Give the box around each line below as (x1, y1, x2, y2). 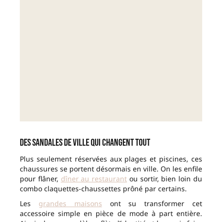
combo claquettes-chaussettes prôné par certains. (20, 184, 187, 194)
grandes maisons (38, 199, 102, 209)
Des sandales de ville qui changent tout (20, 137, 150, 149)
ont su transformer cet (102, 199, 203, 209)
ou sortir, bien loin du (127, 174, 203, 184)
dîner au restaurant (60, 174, 127, 184)
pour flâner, (20, 174, 61, 184)
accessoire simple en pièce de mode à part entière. (20, 209, 202, 219)
